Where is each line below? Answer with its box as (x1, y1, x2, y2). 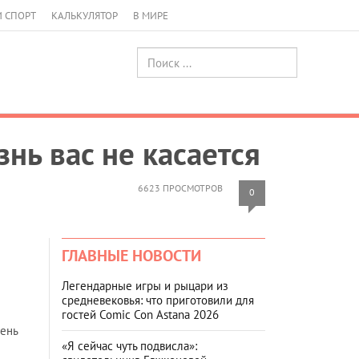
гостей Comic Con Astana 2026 (62, 306, 219, 322)
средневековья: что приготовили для (62, 292, 254, 308)
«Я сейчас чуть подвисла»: (62, 337, 197, 353)
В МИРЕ (133, 9, 168, 22)
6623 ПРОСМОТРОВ (138, 181, 223, 194)
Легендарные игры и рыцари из (62, 277, 228, 293)
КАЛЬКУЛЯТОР (51, 9, 118, 22)
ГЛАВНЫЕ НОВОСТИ (62, 244, 201, 266)
